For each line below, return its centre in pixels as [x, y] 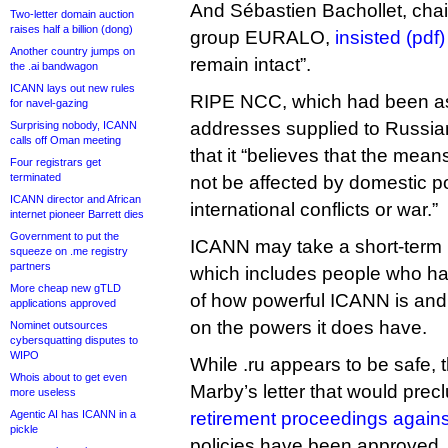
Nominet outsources [59, 325]
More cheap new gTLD [65, 288]
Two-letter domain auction [72, 14]
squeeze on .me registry [69, 251]
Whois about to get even [68, 377]
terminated [35, 177]
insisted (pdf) [390, 37]
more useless [43, 392]
